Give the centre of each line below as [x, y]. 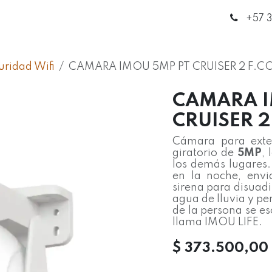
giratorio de [203, 153]
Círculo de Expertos [80, 18]
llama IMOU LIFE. [217, 223]
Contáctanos [205, 18]
